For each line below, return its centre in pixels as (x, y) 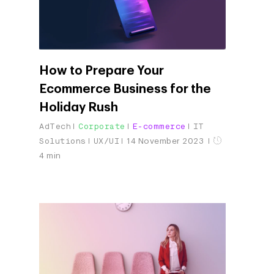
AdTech (55, 126)
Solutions (63, 141)
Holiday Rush (79, 107)
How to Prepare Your (102, 71)
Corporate (102, 126)
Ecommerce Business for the (125, 89)
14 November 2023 (166, 141)
